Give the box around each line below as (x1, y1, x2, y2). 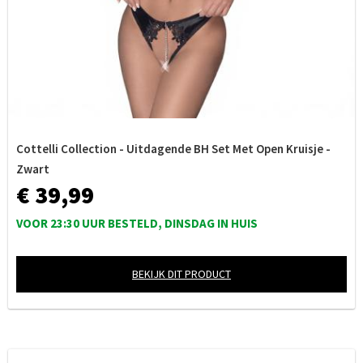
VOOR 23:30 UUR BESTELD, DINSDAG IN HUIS (16, 216, 258, 231)
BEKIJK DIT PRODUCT (132, 267, 231, 281)
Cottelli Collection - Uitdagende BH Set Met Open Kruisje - (16, 141, 331, 156)
